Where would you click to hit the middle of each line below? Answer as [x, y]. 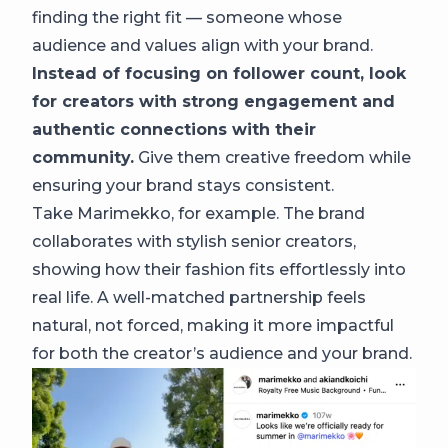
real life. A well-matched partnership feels [199, 298]
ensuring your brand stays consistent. [183, 186]
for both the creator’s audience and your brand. [222, 354]
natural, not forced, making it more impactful [213, 326]
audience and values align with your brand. [202, 46]
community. [83, 158]
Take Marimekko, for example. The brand [198, 214]
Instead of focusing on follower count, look [219, 74]
